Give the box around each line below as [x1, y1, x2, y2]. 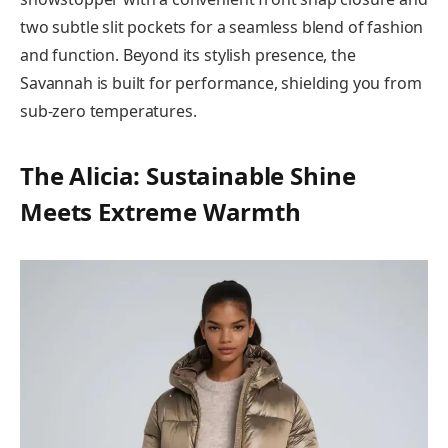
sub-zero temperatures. [20, 100, 197, 123]
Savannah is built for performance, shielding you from [20, 72, 422, 95]
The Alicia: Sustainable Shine [20, 158, 356, 192]
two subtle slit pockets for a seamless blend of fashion [20, 16, 424, 39]
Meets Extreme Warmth [20, 194, 301, 228]
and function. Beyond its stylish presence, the [20, 44, 356, 67]
